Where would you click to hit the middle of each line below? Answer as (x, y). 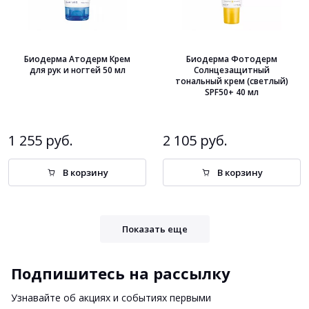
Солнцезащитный (232, 70)
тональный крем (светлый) (232, 81)
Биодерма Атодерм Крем (77, 59)
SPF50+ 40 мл (232, 92)
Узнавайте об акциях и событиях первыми (111, 297)
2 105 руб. (195, 140)
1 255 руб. (41, 140)
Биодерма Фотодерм (232, 59)
